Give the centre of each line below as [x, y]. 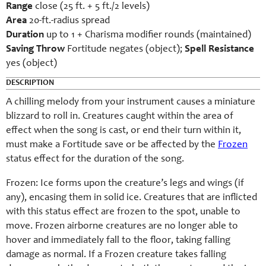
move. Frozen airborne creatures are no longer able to [122, 227]
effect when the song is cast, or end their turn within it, [123, 131]
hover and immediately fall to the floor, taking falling [118, 241]
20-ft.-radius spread [68, 21]
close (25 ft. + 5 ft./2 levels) [91, 7]
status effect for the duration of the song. [95, 159]
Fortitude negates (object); [125, 50]
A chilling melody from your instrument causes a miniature [131, 102]
